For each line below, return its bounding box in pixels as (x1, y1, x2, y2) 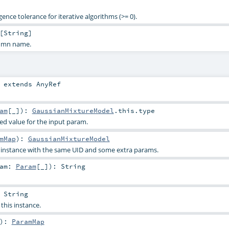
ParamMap (11, 217, 44, 225)
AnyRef (36, 80, 61, 88)
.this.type (113, 106, 155, 115)
